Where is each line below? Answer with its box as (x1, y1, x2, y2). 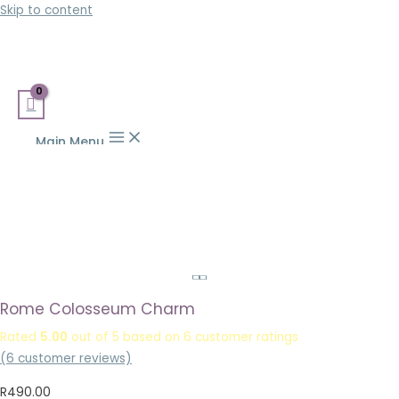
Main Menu (36, 133, 104, 151)
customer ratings (191, 329, 298, 346)
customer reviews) (14, 350, 132, 368)
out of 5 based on (68, 329, 183, 346)
